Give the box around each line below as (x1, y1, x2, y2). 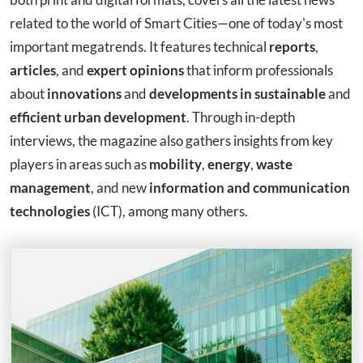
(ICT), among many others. (90, 202, 250, 220)
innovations (47, 84, 122, 102)
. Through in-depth (186, 108, 295, 126)
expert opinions (87, 61, 184, 79)
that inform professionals (184, 61, 333, 79)
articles (10, 61, 56, 79)
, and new (91, 178, 149, 196)
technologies (10, 202, 90, 220)
